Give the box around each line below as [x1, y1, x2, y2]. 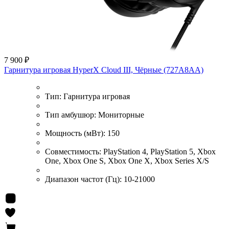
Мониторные [98, 110, 144, 119]
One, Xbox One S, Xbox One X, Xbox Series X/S [45, 156, 209, 165]
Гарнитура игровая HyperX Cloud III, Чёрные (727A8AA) [4, 65, 203, 74]
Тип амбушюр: [45, 110, 98, 119]
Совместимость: [45, 147, 103, 156]
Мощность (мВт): [45, 128, 107, 138]
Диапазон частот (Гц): [45, 174, 124, 184]
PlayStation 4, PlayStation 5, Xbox [103, 147, 216, 156]
